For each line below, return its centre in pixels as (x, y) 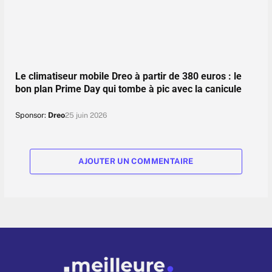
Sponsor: (31, 115)
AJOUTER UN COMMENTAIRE (136, 161)
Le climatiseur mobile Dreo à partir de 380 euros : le (128, 76)
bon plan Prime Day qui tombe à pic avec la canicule (128, 89)
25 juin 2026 (86, 115)
